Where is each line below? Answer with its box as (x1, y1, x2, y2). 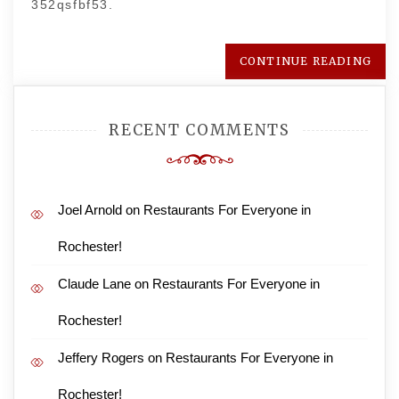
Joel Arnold (58, 202, 122, 217)
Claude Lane (58, 276, 131, 291)
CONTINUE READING (239, 54, 371, 68)
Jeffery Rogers (58, 350, 144, 365)
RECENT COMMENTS (109, 120, 290, 140)
